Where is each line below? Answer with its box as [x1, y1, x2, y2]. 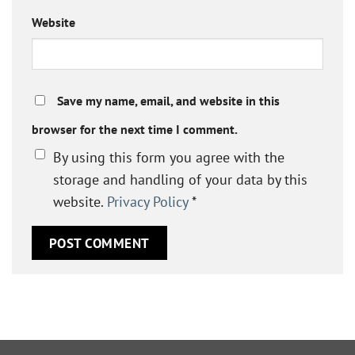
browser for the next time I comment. [32, 120, 238, 137]
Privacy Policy [107, 193, 188, 212]
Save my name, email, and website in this [57, 92, 280, 109]
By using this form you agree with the [53, 148, 284, 167]
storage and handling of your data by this [53, 170, 307, 189]
